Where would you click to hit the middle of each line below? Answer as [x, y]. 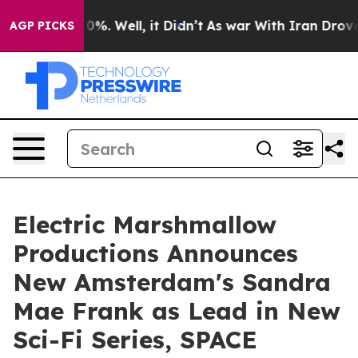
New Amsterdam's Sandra [172, 282]
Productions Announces [155, 253]
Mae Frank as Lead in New [177, 311]
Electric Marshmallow [145, 225]
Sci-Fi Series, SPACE [135, 340]
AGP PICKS [42, 26]
